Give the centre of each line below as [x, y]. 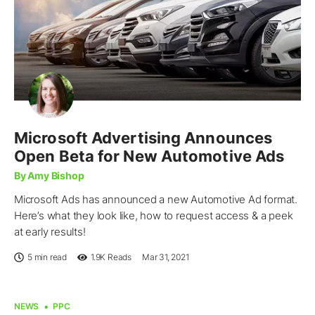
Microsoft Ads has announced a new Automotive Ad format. [156, 200]
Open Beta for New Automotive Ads [149, 156]
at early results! [50, 232]
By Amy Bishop [49, 176]
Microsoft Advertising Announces [143, 138]
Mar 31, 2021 [166, 257]
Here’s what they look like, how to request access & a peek [154, 216]
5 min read [47, 257]
